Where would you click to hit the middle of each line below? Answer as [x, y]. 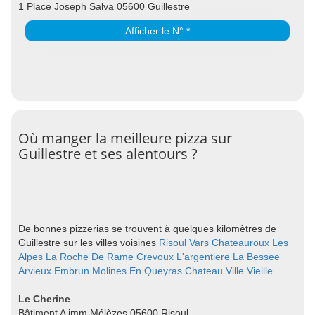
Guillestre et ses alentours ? [108, 153]
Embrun [72, 270]
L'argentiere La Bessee [228, 256]
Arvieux [35, 270]
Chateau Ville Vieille [229, 270]
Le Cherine [44, 298]
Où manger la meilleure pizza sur [125, 138]
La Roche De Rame [90, 256]
